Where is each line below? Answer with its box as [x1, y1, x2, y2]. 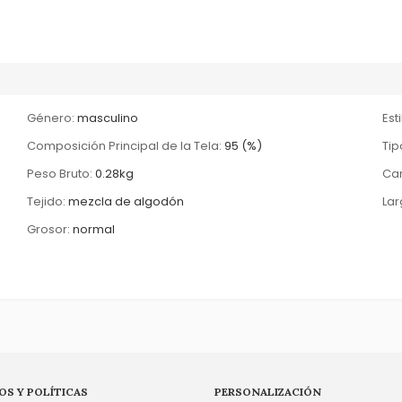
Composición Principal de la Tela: [27, 136, 223, 154]
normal [73, 220, 116, 238]
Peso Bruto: [27, 164, 93, 182]
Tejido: [27, 192, 66, 210]
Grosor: [27, 220, 71, 238]
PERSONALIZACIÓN [214, 384, 322, 398]
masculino [77, 109, 139, 127]
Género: [27, 109, 75, 127]
